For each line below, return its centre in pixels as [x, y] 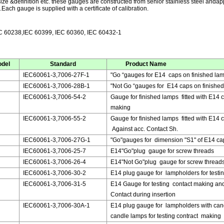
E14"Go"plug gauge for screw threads [162, 151]
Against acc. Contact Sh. [144, 129]
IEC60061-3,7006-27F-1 [56, 75]
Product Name [138, 64]
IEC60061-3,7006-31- [52, 184]
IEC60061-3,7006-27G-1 [56, 140]
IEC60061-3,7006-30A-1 [56, 205]
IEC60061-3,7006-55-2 [54, 118]
